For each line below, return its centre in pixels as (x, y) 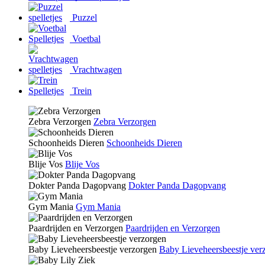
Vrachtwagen (96, 69)
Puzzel (83, 17)
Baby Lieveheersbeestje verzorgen (93, 249)
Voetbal (85, 38)
